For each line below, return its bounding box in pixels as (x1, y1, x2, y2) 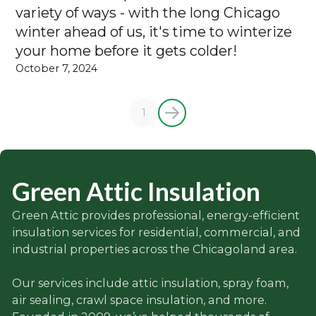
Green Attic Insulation (11, 176, 260, 207)
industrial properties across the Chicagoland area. (11, 242, 297, 257)
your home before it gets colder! (16, 42, 238, 59)
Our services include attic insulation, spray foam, (11, 276, 288, 291)
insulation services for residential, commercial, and (11, 225, 300, 240)
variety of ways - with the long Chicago (16, 4, 281, 21)
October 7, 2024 (16, 61, 98, 75)
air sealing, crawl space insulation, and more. (11, 293, 267, 308)
